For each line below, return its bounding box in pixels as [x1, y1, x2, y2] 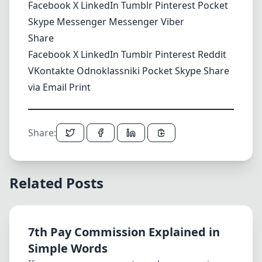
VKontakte [28, 64, 77, 77]
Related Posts [9, 173, 104, 192]
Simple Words [28, 240, 108, 256]
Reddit [198, 48, 226, 61]
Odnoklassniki [77, 64, 142, 77]
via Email [28, 81, 69, 94]
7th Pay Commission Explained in [28, 224, 220, 240]
